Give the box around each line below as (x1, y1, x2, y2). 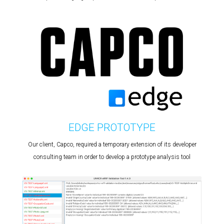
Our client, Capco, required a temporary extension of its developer (27, 140, 196, 148)
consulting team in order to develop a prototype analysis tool (33, 153, 190, 160)
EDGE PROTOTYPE (68, 121, 155, 133)
